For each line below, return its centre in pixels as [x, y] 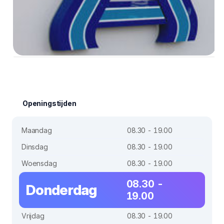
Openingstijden [49, 103]
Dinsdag [35, 146]
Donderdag [61, 190]
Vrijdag [33, 215]
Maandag [37, 130]
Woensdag [39, 163]
